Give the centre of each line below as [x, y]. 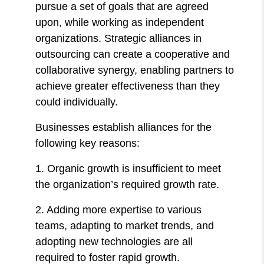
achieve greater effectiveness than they [128, 86]
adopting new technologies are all [114, 241]
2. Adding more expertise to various [119, 209]
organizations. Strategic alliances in [119, 38]
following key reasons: [88, 143]
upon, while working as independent [120, 22]
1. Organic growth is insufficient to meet [128, 168]
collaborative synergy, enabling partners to [135, 70]
